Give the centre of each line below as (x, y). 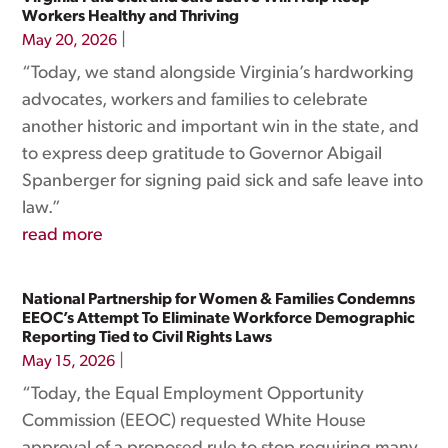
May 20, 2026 (70, 41)
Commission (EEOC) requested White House (194, 421)
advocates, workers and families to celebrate (195, 100)
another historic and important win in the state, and (221, 127)
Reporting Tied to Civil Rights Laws (147, 338)
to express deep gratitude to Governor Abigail (202, 154)
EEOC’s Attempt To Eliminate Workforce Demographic (219, 319)
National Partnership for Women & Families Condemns (219, 300)
